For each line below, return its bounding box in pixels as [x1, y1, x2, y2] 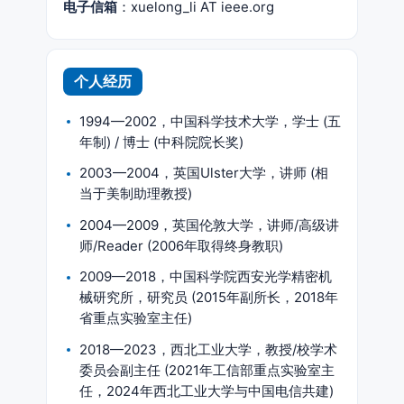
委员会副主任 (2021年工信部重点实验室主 [79, 361, 335, 379]
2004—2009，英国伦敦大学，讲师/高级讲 [79, 216, 339, 234]
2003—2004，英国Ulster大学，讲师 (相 [79, 164, 328, 181]
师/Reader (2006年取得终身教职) [79, 236, 283, 254]
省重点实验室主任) [79, 309, 192, 326]
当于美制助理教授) [79, 185, 192, 202]
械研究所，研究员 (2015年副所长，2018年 [79, 289, 338, 306]
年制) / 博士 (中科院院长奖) [79, 133, 243, 151]
